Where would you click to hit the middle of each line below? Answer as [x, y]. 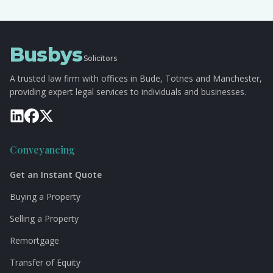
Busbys [46, 55]
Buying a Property [45, 197]
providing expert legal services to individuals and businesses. [128, 92]
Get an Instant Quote [56, 175]
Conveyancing [42, 150]
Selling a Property [44, 218]
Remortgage [34, 240]
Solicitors [101, 58]
